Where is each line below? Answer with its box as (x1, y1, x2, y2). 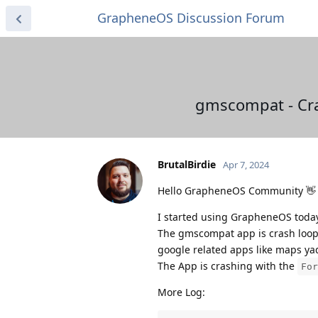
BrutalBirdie (158, 157, 216, 171)
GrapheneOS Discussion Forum (97, 9, 285, 26)
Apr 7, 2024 (223, 158, 269, 171)
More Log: (158, 285, 205, 299)
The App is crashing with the (158, 258, 297, 273)
